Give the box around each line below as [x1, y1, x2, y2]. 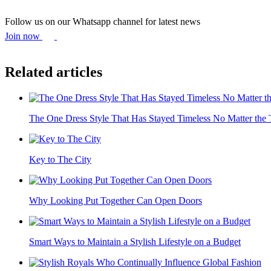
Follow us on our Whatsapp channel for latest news [5, 16, 200, 27]
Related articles [5, 64, 102, 80]
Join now [5, 30, 42, 41]
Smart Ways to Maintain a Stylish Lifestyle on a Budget [29, 237, 241, 247]
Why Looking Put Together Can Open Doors [29, 195, 202, 206]
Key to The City [29, 154, 91, 165]
